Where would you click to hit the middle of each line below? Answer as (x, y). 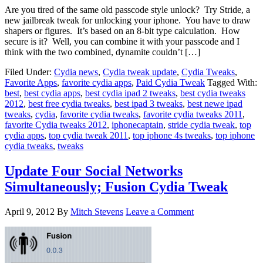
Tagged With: (232, 83)
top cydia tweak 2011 (88, 136)
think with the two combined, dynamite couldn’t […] (102, 52)
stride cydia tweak (201, 125)
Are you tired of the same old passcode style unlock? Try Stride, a (127, 10)
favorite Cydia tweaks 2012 (56, 125)
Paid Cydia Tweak (171, 83)
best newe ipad (215, 104)
